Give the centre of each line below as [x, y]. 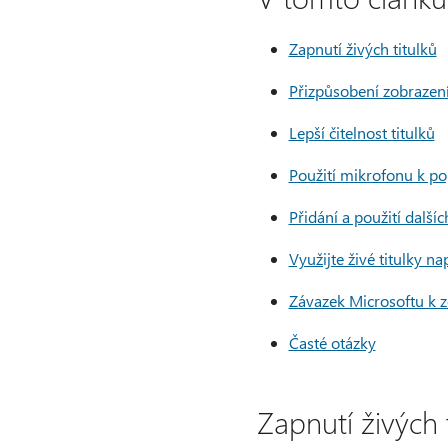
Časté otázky [332, 342]
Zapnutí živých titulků [362, 48]
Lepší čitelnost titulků [361, 132]
